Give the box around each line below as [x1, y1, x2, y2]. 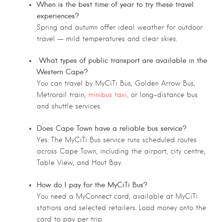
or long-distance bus [128, 91, 198, 99]
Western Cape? [37, 67, 88, 77]
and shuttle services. [37, 102, 101, 111]
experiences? [37, 11, 79, 20]
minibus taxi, [88, 91, 128, 99]
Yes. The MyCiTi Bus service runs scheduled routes [37, 136, 197, 144]
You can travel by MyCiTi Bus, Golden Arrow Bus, [37, 79, 195, 88]
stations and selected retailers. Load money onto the [37, 204, 206, 212]
